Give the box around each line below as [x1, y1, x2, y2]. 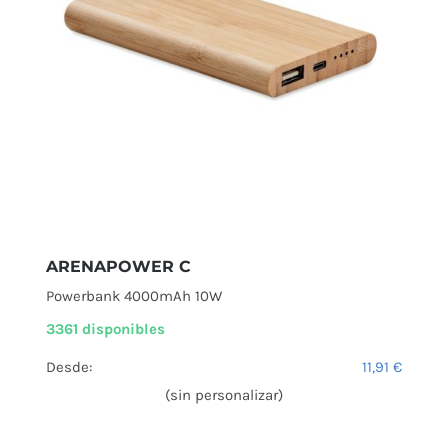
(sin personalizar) [165, 386, 283, 405]
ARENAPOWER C [46, 257, 191, 277]
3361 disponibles [46, 320, 165, 339]
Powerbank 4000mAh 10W [46, 287, 222, 306]
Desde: [46, 358, 92, 377]
